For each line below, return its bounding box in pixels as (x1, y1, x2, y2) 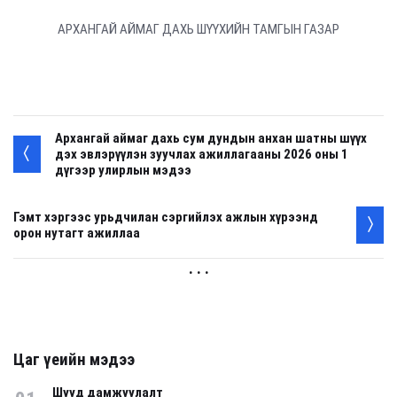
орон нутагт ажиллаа (13, 225, 140, 242)
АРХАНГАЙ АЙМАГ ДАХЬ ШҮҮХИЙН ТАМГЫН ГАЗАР (58, 21, 339, 38)
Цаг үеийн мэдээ (13, 350, 135, 370)
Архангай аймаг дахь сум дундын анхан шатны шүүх (55, 130, 367, 147)
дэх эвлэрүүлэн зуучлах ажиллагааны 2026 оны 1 (55, 146, 348, 163)
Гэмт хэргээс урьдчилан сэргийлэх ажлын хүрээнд (13, 209, 318, 226)
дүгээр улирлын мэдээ (55, 162, 191, 179)
